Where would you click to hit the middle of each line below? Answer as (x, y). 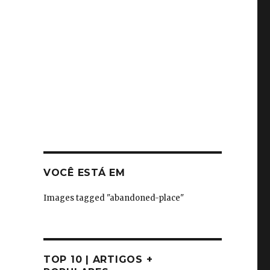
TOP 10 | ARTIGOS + (98, 259)
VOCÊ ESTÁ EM (84, 173)
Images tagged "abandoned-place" (113, 198)
